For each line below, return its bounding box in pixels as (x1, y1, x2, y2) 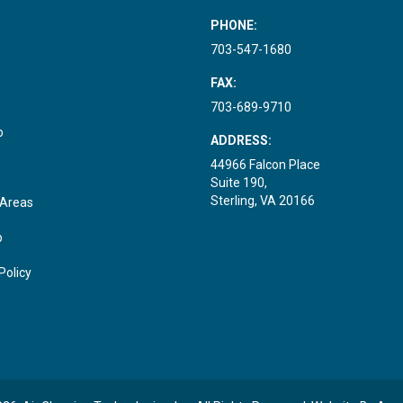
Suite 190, (210, 175, 267, 190)
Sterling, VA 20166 (210, 193, 315, 208)
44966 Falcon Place (210, 157, 320, 172)
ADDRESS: (210, 133, 272, 148)
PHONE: (210, 18, 257, 32)
